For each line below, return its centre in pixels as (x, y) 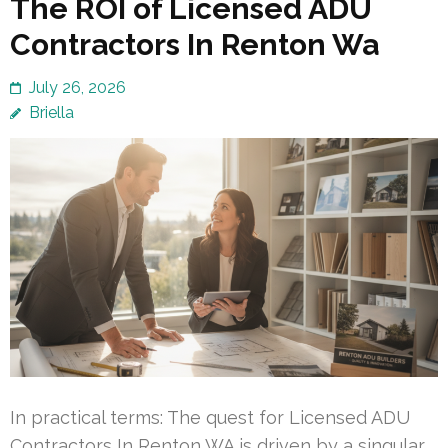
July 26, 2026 (77, 87)
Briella (51, 112)
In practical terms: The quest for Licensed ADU (210, 418)
